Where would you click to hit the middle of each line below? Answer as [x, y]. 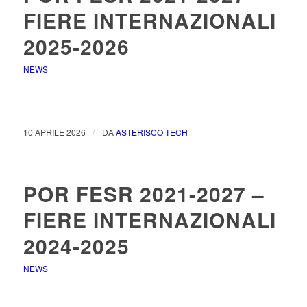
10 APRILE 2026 [54, 132]
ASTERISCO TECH [151, 132]
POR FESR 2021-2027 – [144, 194]
